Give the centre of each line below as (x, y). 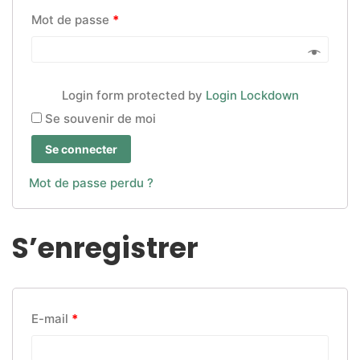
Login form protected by (133, 95)
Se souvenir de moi (100, 118)
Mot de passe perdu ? (91, 182)
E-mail (51, 318)
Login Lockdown (252, 95)
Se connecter (81, 149)
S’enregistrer (105, 247)
